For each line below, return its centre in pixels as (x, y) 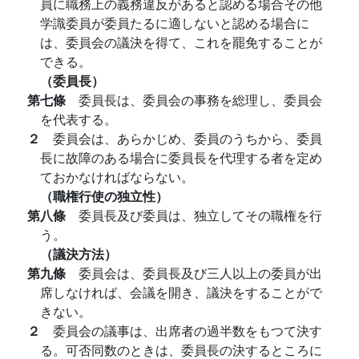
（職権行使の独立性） (104, 196)
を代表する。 (79, 119)
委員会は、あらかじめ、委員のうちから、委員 (188, 138)
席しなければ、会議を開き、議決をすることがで (181, 292)
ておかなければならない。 (117, 177)
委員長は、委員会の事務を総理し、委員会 (200, 100)
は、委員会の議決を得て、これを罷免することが (181, 42)
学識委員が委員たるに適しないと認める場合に (175, 23)
